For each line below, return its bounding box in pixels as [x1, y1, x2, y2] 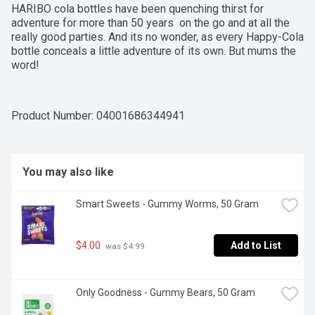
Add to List [231, 240, 281, 252]
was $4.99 [103, 240, 145, 251]
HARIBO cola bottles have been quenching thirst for [11, 2, 264, 16]
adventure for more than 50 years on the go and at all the [11, 16, 290, 30]
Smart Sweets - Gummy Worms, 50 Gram [76, 198, 259, 210]
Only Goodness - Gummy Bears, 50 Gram [76, 287, 255, 299]
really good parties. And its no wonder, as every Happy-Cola [11, 30, 304, 44]
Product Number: [11, 109, 96, 123]
